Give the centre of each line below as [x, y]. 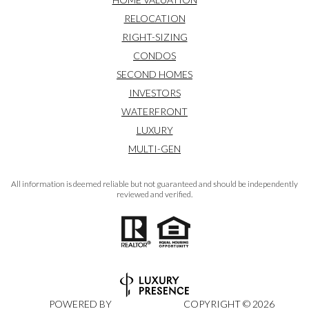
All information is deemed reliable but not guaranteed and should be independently [154, 183]
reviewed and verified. [154, 194]
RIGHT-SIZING [154, 37]
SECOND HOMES [154, 74]
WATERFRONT [154, 111]
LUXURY [154, 130]
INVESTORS [154, 92]
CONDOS [154, 55]
